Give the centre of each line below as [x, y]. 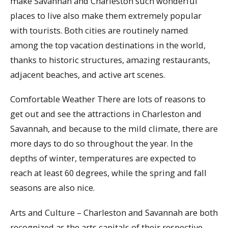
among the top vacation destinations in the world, [108, 45]
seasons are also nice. [52, 188]
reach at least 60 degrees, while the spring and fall [108, 173]
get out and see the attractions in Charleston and [106, 114]
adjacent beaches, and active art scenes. [88, 74]
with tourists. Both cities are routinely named [99, 30]
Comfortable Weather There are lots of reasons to [108, 99]
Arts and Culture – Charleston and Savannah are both [114, 212]
